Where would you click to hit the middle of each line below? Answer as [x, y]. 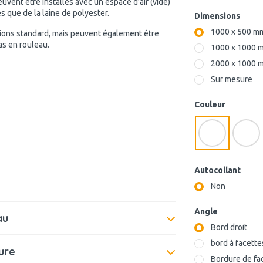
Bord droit [229, 227]
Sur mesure [232, 79]
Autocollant [218, 170]
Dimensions [217, 16]
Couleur [210, 104]
